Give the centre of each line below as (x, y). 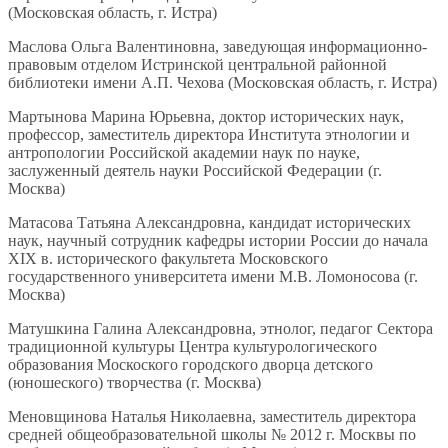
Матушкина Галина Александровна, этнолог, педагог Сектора (220, 329)
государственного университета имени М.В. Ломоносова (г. (213, 277)
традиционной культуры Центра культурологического (192, 347)
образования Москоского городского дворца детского (190, 365)
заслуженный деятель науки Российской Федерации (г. (195, 171)
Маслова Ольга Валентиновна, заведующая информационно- (217, 47)
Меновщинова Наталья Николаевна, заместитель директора (212, 417)
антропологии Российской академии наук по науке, (184, 153)
